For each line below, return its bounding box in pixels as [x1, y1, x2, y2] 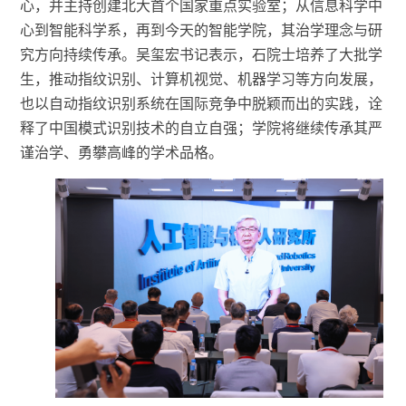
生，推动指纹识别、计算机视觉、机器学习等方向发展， [20, 71, 383, 87]
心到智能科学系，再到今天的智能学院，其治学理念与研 [20, 22, 383, 38]
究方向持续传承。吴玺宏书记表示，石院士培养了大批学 [20, 46, 383, 63]
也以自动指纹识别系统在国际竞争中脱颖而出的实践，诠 [20, 95, 383, 111]
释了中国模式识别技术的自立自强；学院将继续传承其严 [20, 120, 383, 136]
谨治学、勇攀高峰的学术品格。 [20, 144, 224, 160]
